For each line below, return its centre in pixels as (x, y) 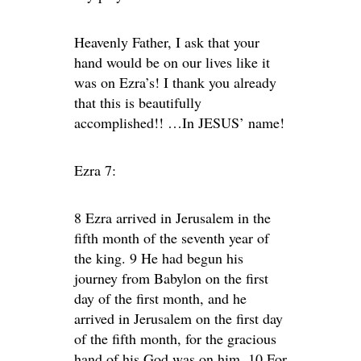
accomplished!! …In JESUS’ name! (179, 122)
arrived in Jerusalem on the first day (178, 318)
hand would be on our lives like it (172, 62)
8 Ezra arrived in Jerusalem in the (172, 218)
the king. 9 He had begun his (159, 258)
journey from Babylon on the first (171, 278)
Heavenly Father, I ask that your (167, 42)
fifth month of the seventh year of (172, 238)
